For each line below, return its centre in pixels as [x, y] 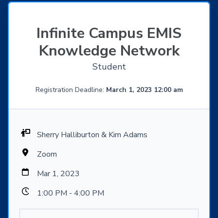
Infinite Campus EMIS [109, 34]
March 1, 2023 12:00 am [144, 90]
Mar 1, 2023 [58, 174]
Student [109, 67]
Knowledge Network [109, 51]
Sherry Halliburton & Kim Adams [92, 135]
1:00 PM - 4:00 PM [71, 193]
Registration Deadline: [71, 90]
